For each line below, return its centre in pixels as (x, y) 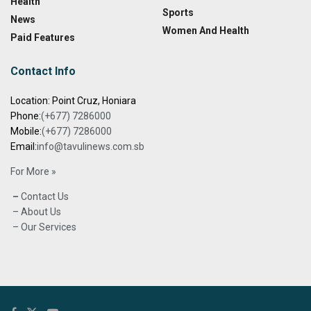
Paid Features (43, 38)
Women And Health (206, 31)
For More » (33, 172)
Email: (24, 147)
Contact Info (43, 72)
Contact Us (44, 197)
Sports (178, 13)
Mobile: (26, 132)
